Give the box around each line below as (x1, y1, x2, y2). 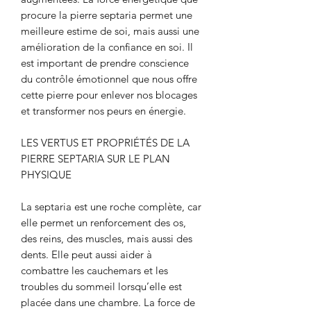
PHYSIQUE (21, 168, 72, 182)
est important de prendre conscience (21, 56, 189, 70)
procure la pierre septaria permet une (21, 8, 192, 22)
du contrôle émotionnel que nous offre (21, 72, 197, 86)
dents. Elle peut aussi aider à (21, 248, 152, 262)
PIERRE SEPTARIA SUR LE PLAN (21, 152, 170, 166)
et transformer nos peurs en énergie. (21, 104, 186, 118)
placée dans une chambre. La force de (21, 296, 195, 310)
